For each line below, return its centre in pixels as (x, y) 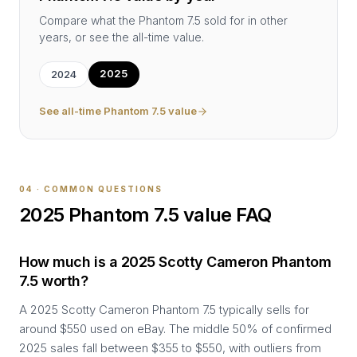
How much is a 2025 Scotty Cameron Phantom (175, 262)
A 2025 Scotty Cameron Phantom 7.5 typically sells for (164, 310)
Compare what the (89, 20)
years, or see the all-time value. (122, 37)
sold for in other (244, 20)
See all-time (71, 111)
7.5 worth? (54, 281)
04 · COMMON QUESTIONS (91, 189)
